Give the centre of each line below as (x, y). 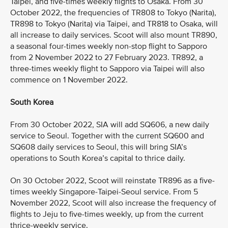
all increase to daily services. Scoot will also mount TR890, (114, 35)
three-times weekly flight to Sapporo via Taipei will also (107, 69)
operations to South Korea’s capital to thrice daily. (99, 158)
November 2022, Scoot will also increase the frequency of (113, 203)
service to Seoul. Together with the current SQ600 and (107, 136)
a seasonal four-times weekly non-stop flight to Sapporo (109, 46)
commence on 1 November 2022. (69, 80)
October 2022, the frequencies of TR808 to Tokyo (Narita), (113, 13)
